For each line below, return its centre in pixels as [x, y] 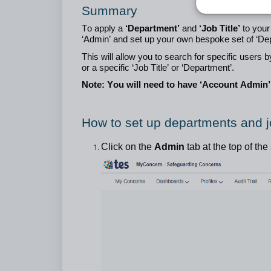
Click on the [128, 147]
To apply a [103, 28]
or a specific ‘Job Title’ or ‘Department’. [159, 67]
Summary [109, 11]
